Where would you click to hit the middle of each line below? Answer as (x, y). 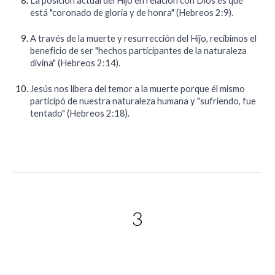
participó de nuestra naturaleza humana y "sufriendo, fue (143, 101)
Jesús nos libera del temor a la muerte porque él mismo (138, 89)
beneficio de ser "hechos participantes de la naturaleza (139, 51)
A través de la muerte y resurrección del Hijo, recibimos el (144, 38)
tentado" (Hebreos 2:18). (80, 113)
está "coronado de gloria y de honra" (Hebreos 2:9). (132, 13)
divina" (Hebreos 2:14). (76, 63)
